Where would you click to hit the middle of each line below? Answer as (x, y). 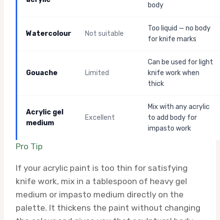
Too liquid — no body (179, 28)
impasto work (169, 128)
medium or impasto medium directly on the (100, 194)
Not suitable (104, 34)
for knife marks (172, 39)
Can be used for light (180, 62)
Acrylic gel (45, 112)
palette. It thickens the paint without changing (108, 208)
